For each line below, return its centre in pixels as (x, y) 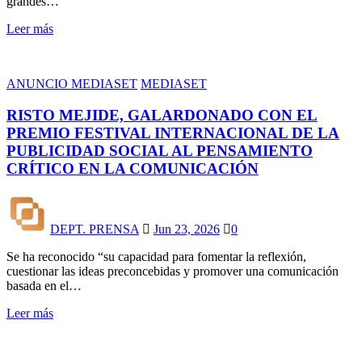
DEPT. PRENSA (95, 229)
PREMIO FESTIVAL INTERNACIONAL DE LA (173, 133)
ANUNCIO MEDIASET (72, 84)
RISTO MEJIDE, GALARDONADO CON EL (162, 116)
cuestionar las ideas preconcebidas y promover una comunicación (173, 271)
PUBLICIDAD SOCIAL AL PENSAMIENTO (160, 151)
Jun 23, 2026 (187, 229)
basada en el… (44, 285)
